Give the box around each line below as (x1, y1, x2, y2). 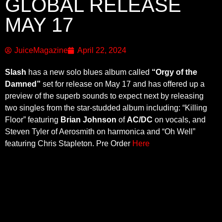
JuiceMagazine (14, 46, 68, 55)
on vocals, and (153, 115, 206, 124)
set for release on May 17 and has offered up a (41, 79, 205, 88)
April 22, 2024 (77, 46, 126, 55)
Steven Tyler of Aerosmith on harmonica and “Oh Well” (5, 127, 195, 136)
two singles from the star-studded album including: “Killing (5, 103, 207, 112)
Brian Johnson (60, 115, 116, 124)
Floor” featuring (5, 115, 60, 124)
